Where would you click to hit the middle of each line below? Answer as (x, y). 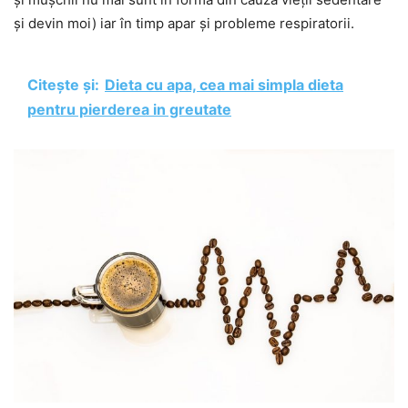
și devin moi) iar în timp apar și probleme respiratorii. (184, 23)
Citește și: (63, 84)
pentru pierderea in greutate (129, 109)
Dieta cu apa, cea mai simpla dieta (224, 84)
